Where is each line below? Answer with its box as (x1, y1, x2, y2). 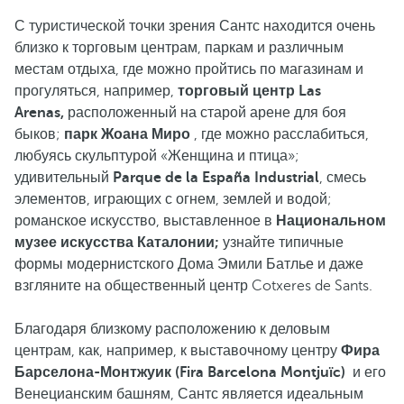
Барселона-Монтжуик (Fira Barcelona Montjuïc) (14, 364, 345, 381)
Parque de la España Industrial (113, 170, 319, 186)
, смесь (319, 170, 366, 186)
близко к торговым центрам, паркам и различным (14, 40, 344, 56)
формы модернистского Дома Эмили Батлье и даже (14, 256, 363, 272)
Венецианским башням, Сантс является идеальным (14, 386, 363, 402)
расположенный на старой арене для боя (64, 105, 346, 121)
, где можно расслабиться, (190, 126, 369, 142)
